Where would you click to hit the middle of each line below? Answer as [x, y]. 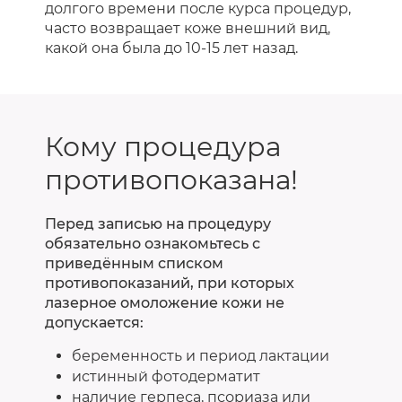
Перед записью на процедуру [158, 223]
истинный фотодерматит [166, 376]
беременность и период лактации [201, 355]
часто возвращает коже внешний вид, [188, 28]
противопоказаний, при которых [170, 283]
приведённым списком [134, 263]
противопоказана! [171, 179]
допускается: [94, 322]
